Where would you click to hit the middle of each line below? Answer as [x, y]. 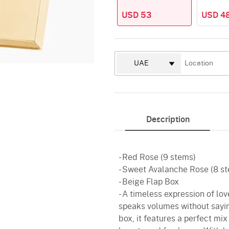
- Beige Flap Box [149, 182]
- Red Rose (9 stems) [157, 157]
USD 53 [136, 15]
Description [168, 120]
